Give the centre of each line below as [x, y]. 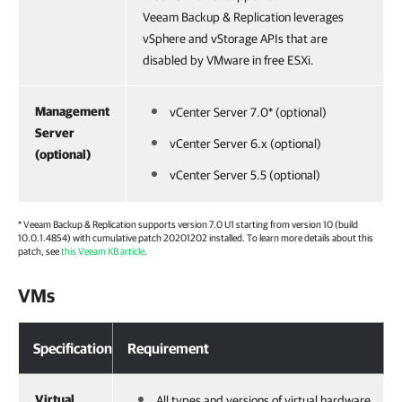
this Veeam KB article [103, 251]
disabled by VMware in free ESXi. [228, 60]
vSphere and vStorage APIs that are [235, 39]
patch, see [39, 251]
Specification [73, 348]
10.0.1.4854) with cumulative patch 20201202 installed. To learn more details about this [196, 237]
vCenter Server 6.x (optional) [245, 144]
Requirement [168, 348]
